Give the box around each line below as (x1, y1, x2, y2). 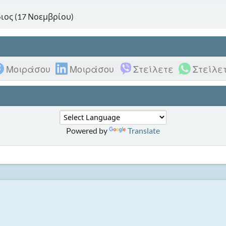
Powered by (66, 125, 109, 135)
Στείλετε (133, 62, 174, 75)
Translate (128, 125, 160, 135)
